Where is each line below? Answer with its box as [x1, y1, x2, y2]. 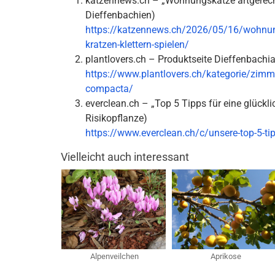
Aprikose [211, 252, 241, 261]
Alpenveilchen [90, 252, 139, 261]
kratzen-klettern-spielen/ [85, 39, 189, 50]
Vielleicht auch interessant [61, 150, 189, 163]
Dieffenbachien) [85, 9, 155, 21]
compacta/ [85, 83, 133, 95]
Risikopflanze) [85, 112, 147, 124]
